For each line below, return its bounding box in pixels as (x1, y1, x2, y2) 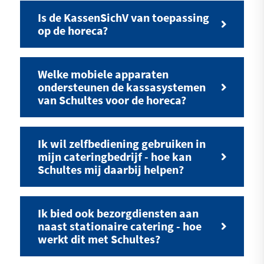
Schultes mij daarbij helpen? (37, 161, 184, 177)
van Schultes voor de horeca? (37, 92, 186, 107)
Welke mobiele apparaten (37, 66, 169, 81)
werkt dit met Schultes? (37, 231, 160, 246)
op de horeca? (37, 22, 108, 38)
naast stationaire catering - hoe (37, 218, 202, 233)
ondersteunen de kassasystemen (37, 79, 206, 94)
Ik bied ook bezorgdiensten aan (37, 205, 199, 220)
